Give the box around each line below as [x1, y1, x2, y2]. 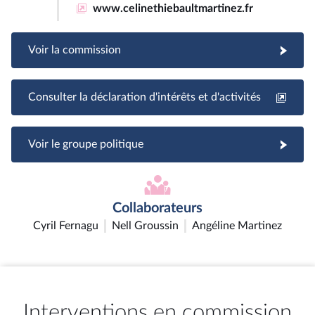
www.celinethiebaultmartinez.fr [92, 2, 253, 14]
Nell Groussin [112, 219, 179, 231]
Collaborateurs [112, 200, 202, 215]
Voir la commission [28, 44, 121, 56]
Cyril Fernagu [33, 219, 98, 231]
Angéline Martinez [192, 219, 282, 231]
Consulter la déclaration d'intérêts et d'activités [28, 91, 261, 103]
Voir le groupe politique [28, 138, 143, 150]
